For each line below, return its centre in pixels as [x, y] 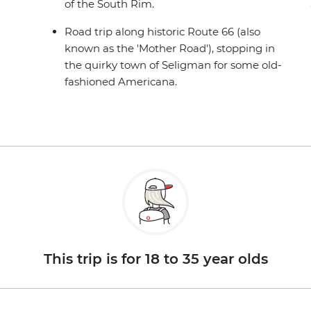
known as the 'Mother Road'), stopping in [170, 49]
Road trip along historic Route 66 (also [163, 32]
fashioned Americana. [121, 82]
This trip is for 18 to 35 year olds [155, 259]
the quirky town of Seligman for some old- [174, 65]
